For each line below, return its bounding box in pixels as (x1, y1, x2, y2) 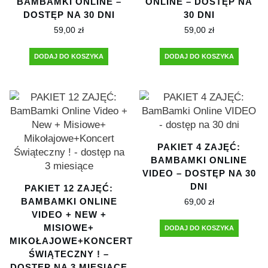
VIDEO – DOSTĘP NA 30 (142, 167, 256, 178)
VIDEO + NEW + (31, 209, 106, 220)
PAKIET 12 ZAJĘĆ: (25, 182, 114, 193)
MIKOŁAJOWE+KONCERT (10, 235, 133, 246)
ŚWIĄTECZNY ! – (29, 248, 109, 259)
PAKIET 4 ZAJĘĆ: (157, 141, 241, 152)
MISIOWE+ (44, 222, 95, 233)
